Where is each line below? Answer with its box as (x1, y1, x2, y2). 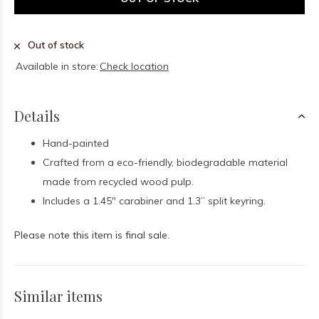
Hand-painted (43, 137, 109, 150)
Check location (100, 60, 169, 73)
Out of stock (25, 38, 84, 51)
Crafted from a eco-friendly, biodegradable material (43, 156, 288, 169)
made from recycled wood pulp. (43, 175, 194, 188)
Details (14, 106, 60, 125)
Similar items (14, 286, 103, 305)
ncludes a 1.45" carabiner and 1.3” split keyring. (45, 194, 266, 207)
